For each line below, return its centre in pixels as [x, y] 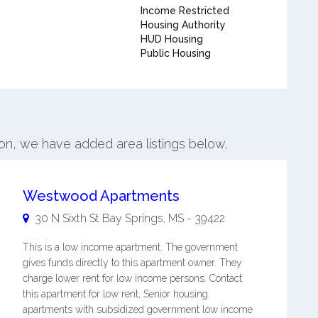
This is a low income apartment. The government [130, 247]
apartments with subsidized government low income [137, 309]
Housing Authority [183, 25]
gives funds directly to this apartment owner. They [132, 263]
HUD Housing [171, 39]
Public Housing [175, 53]
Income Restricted [185, 11]
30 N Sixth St [67, 218]
